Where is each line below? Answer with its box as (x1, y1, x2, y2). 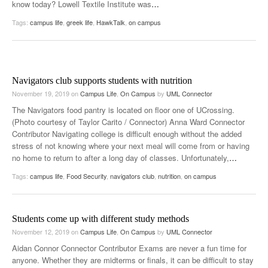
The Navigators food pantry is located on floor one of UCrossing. (12, 103, 234, 115)
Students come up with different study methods (12, 213, 189, 224)
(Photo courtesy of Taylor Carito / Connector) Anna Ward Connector (12, 115, 245, 127)
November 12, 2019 (12, 226, 71, 236)
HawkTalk (96, 17, 125, 27)
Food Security (66, 170, 106, 181)
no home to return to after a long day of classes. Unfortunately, (12, 151, 229, 163)
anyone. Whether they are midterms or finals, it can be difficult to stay (12, 254, 254, 266)
